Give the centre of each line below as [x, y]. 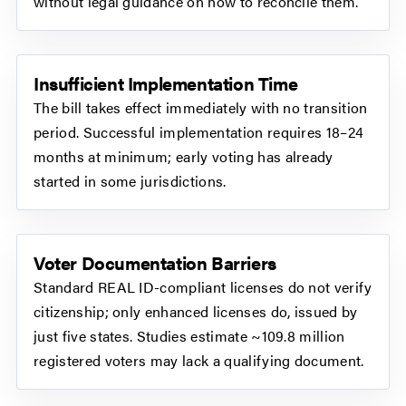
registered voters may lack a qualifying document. [199, 361]
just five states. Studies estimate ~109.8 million [189, 336]
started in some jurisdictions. [130, 181]
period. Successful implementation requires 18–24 [199, 132]
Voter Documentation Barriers [155, 263]
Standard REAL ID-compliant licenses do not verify [203, 287]
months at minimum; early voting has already [184, 157]
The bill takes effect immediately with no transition [201, 108]
